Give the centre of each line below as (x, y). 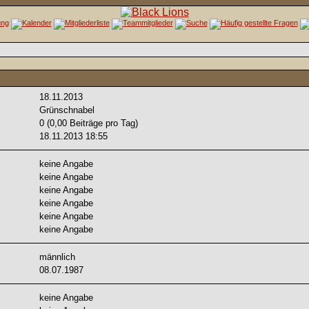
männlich (57, 257)
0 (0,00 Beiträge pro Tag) (88, 123)
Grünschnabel (68, 110)
